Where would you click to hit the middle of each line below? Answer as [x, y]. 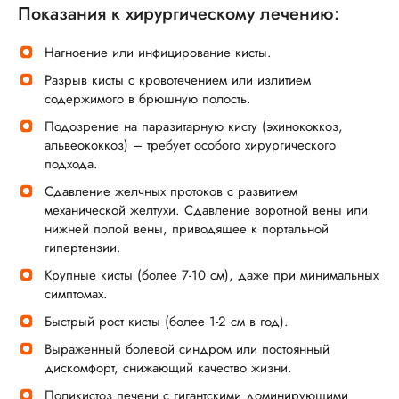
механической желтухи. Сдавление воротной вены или [206, 210]
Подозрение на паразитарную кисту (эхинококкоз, [194, 126]
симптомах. [76, 293]
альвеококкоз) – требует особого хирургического [190, 145]
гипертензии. [83, 247]
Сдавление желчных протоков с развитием [171, 191]
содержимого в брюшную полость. [148, 98]
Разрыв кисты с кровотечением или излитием [178, 80]
